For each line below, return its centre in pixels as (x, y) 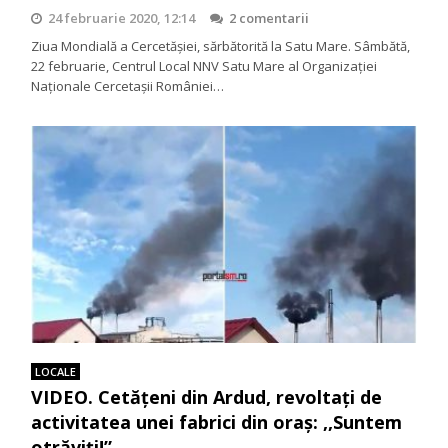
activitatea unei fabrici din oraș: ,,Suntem (217, 422)
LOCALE (56, 372)
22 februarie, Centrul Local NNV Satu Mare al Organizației (204, 66)
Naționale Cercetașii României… (128, 86)
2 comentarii (269, 18)
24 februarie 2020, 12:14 (122, 18)
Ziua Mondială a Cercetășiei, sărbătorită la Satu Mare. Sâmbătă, (221, 46)
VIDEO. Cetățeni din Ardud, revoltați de (207, 397)
